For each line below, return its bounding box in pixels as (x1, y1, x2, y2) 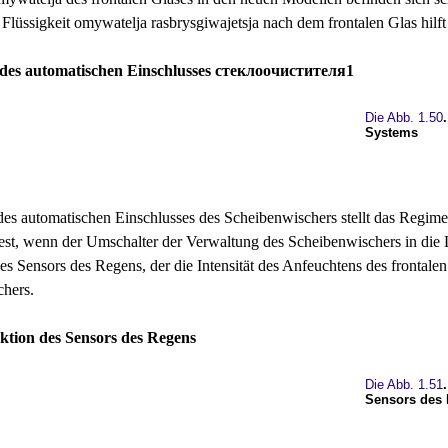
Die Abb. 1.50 (364, 110, 443, 125)
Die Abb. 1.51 (364, 377, 443, 392)
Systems (364, 125, 418, 140)
